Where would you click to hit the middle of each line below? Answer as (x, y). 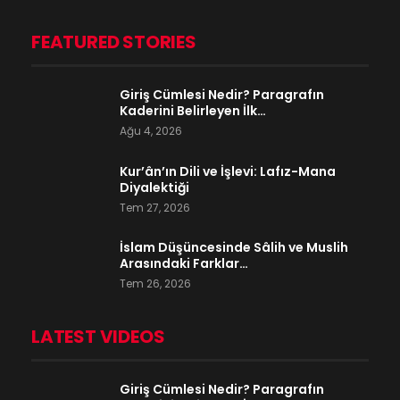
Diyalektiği (154, 187)
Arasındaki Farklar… (184, 264)
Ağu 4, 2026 (151, 131)
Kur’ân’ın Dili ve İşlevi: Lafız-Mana (228, 171)
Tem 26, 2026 (155, 284)
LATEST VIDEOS (98, 337)
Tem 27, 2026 (155, 207)
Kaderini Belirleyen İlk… (193, 111)
